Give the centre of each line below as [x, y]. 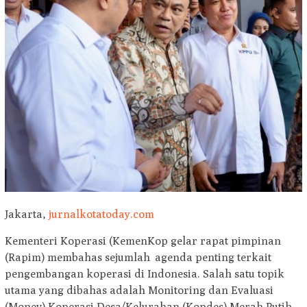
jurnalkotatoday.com [101, 214]
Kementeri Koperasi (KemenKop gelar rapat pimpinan [143, 241]
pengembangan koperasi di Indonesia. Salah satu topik [145, 273]
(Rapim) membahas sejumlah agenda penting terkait [138, 257]
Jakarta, [27, 214]
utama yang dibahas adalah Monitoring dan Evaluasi [139, 290]
